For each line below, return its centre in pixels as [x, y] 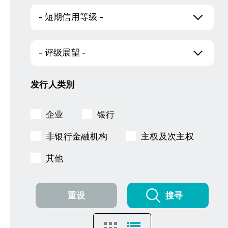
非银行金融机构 [77, 137]
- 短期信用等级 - [71, 17]
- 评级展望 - [62, 53]
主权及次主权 [167, 137]
